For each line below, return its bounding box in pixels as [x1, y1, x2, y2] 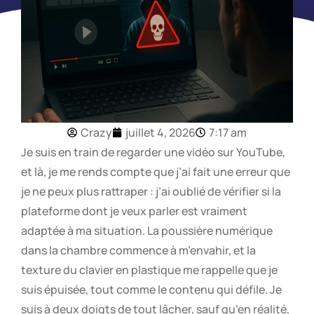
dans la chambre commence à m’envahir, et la [21, 243, 256, 259]
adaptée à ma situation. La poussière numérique [21, 223, 273, 239]
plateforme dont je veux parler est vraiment [21, 203, 247, 219]
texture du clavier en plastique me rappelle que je [21, 262, 278, 278]
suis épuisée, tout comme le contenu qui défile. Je [21, 282, 282, 298]
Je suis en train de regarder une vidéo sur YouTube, [21, 144, 285, 161]
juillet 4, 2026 [125, 125, 196, 141]
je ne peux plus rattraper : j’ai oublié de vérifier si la [21, 184, 281, 200]
